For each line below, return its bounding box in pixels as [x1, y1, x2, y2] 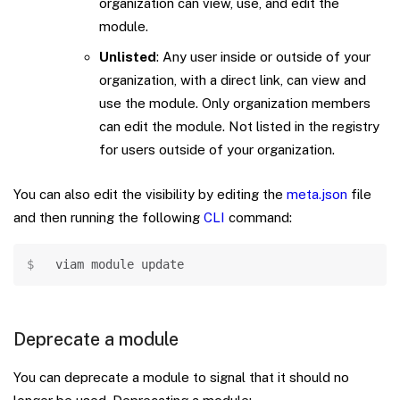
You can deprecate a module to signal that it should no [13, 369, 349, 385]
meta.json [287, 186, 347, 202]
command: [225, 209, 292, 225]
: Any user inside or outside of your [156, 48, 371, 64]
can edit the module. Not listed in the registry [99, 118, 379, 134]
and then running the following [13, 209, 204, 225]
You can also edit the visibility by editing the [13, 186, 287, 202]
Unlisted [99, 48, 156, 64]
